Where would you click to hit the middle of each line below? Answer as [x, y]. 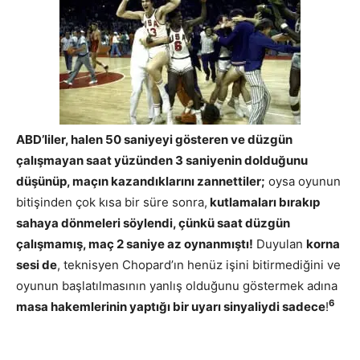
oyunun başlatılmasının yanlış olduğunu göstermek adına [177, 285]
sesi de [37, 264]
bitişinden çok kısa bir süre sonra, [112, 202]
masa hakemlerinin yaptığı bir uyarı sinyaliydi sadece [171, 306]
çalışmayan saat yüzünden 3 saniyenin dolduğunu [162, 160]
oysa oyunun [303, 181]
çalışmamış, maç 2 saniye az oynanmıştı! [135, 243]
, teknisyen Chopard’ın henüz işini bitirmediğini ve [199, 264]
